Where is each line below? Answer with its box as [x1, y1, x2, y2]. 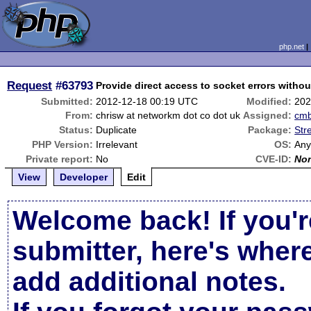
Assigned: [243, 110, 292, 121]
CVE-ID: [255, 153, 292, 165]
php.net [278, 42, 304, 51]
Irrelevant [96, 139, 138, 150]
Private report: [26, 153, 94, 165]
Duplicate [96, 124, 137, 135]
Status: [59, 124, 94, 135]
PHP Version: [32, 139, 94, 150]
